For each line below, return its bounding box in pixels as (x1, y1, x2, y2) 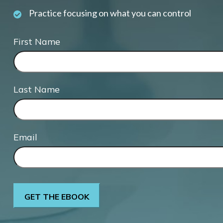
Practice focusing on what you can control (28, 7, 191, 18)
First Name (13, 35, 60, 47)
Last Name (13, 83, 60, 95)
